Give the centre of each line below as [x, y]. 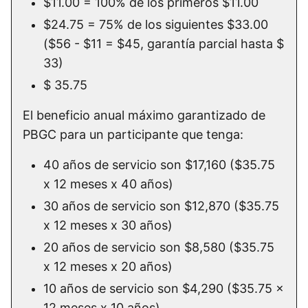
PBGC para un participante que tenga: [135, 135]
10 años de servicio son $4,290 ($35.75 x [164, 289]
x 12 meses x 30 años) [110, 225]
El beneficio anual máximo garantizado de [144, 115]
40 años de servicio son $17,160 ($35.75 [159, 165]
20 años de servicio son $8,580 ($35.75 [159, 247]
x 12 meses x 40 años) [110, 184]
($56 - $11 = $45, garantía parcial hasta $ [164, 44]
